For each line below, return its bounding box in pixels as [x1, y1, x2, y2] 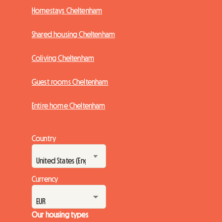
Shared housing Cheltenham [32, 30, 115, 39]
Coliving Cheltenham [32, 54, 95, 62]
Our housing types [32, 211, 88, 219]
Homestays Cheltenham [32, 6, 103, 15]
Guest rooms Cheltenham [32, 78, 109, 86]
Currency [32, 175, 58, 183]
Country [32, 134, 56, 143]
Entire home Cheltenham [32, 102, 106, 110]
